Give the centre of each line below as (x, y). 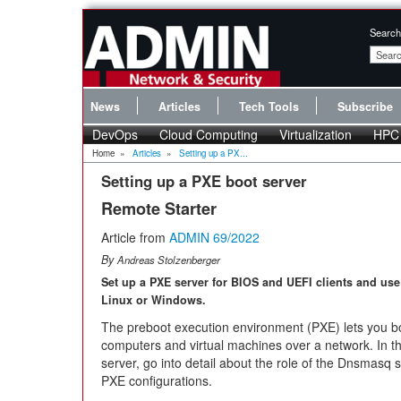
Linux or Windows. (154, 299)
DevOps (115, 134)
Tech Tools (269, 106)
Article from (135, 237)
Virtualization (316, 134)
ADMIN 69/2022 (214, 237)
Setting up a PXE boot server (204, 180)
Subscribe (365, 106)
